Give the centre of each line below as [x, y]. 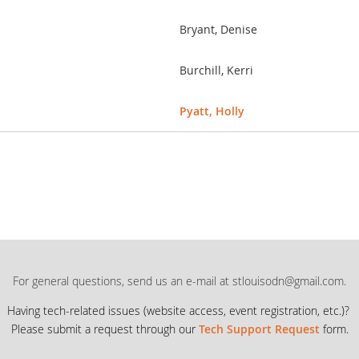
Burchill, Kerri [216, 70]
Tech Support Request [259, 329]
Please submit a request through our [105, 329]
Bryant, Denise [218, 29]
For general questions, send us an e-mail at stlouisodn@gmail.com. [179, 281]
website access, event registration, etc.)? [249, 311]
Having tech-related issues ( [77, 311]
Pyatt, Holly [212, 111]
